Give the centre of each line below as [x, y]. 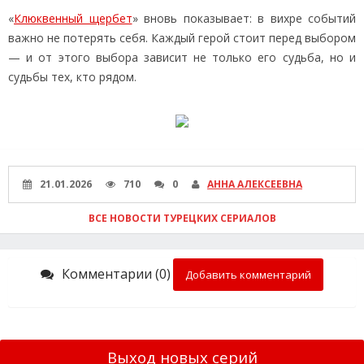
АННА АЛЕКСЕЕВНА [255, 184]
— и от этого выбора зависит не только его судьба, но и [182, 57]
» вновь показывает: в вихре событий [244, 18]
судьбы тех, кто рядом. [72, 76]
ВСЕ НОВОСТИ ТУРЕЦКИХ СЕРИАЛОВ [182, 218]
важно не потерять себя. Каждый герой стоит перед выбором [182, 37]
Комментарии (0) [116, 273]
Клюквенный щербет [73, 18]
